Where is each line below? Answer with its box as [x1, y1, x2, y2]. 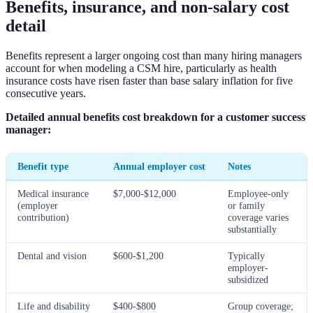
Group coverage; [228, 300, 293, 312]
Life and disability [17, 300, 90, 312]
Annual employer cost [113, 160, 205, 172]
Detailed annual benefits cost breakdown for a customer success [6, 110, 305, 123]
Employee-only [228, 187, 289, 199]
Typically [228, 249, 265, 261]
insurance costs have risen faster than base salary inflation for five [6, 74, 293, 87]
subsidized [228, 273, 268, 285]
